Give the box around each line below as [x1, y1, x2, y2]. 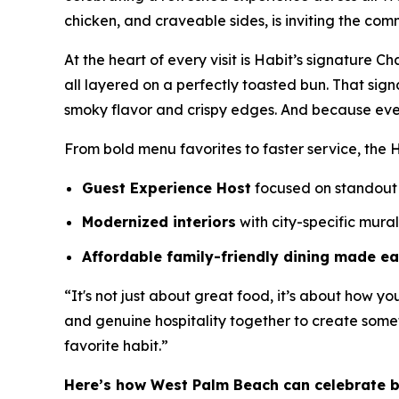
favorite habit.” [64, 336, 168, 354]
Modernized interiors [82, 213, 236, 232]
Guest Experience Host [82, 178, 251, 197]
